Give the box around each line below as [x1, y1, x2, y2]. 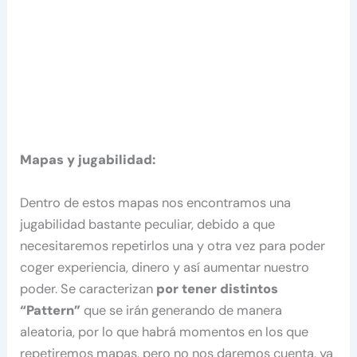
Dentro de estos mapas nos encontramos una [20, 194, 292, 211]
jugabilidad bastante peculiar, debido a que [20, 215, 276, 233]
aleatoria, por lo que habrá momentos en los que [20, 323, 309, 340]
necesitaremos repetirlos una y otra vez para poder [20, 237, 326, 254]
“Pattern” [20, 301, 81, 319]
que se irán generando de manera [80, 301, 283, 319]
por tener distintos [153, 280, 279, 297]
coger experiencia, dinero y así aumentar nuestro [20, 258, 310, 276]
